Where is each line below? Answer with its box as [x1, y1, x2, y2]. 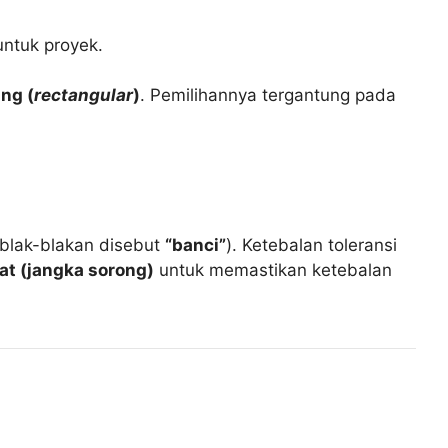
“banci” [165, 235, 227, 256]
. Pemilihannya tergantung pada [140, 85, 397, 106]
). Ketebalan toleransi [226, 235, 398, 256]
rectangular [34, 85, 134, 106]
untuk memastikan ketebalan [154, 260, 393, 281]
